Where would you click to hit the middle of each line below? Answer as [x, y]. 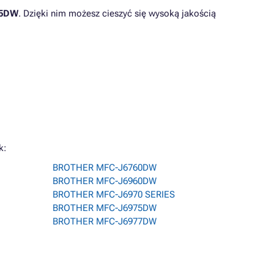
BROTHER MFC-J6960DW [105, 181]
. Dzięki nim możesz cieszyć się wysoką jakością [117, 13]
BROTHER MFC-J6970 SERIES [114, 194]
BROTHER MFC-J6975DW [105, 208]
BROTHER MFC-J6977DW [105, 221]
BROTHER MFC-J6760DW [105, 168]
